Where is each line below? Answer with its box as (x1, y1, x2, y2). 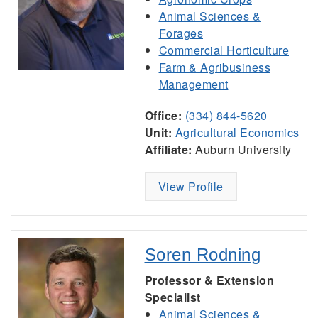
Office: (144, 107, 182, 124)
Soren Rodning (144, 245, 261, 264)
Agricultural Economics (175, 124, 300, 141)
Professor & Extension (144, 272, 274, 288)
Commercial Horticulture (158, 42, 289, 58)
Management (158, 76, 229, 92)
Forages (158, 25, 203, 41)
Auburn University (192, 141, 292, 158)
